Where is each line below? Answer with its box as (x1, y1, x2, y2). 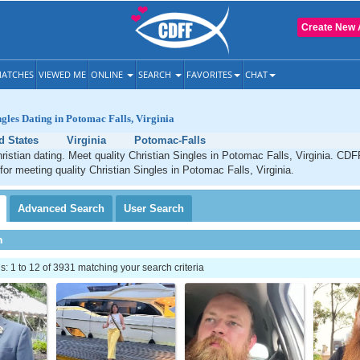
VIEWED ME (39, 68, 86, 80)
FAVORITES (186, 68, 232, 80)
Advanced (18, 202, 70, 215)
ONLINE (91, 68, 125, 80)
